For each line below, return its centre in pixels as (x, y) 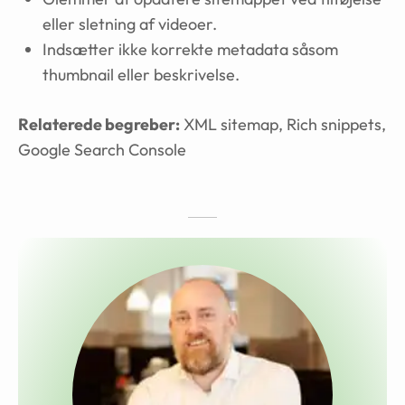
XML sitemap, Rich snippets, (283, 124)
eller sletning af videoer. (130, 24)
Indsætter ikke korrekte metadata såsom (190, 49)
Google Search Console (102, 150)
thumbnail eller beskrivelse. (141, 75)
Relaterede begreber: (99, 124)
